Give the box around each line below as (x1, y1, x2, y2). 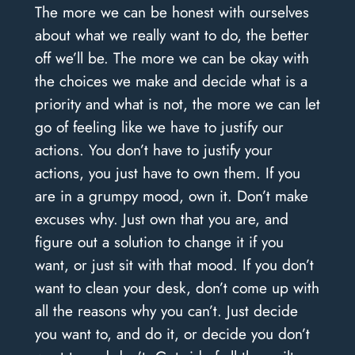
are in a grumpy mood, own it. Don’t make (34, 184, 308, 207)
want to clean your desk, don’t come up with (34, 276, 319, 299)
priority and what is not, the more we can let (34, 92, 320, 115)
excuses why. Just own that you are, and (34, 207, 288, 230)
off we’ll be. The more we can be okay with (34, 46, 309, 69)
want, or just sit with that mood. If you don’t (34, 253, 314, 276)
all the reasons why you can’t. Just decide (34, 299, 298, 322)
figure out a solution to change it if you (34, 230, 284, 253)
